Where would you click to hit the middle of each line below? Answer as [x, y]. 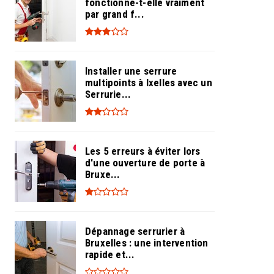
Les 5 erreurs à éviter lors [143, 151]
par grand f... [115, 14]
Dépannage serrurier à [135, 231]
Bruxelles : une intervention [147, 243]
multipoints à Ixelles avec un [149, 82]
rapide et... [110, 254]
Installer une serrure [131, 71]
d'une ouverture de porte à [145, 162]
